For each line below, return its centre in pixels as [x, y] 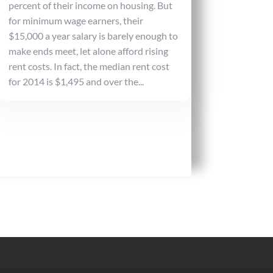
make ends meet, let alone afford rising [88, 51]
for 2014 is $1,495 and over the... [76, 82]
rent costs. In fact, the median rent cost [89, 66]
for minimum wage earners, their [76, 21]
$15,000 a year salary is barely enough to [93, 36]
